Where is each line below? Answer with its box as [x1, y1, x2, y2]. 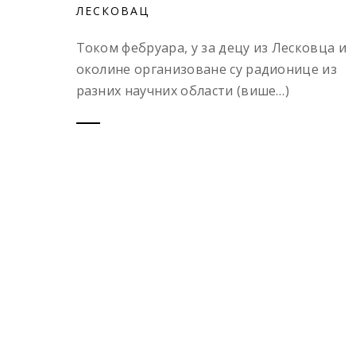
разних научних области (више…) [75, 82, 290, 100]
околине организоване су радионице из [75, 60, 338, 79]
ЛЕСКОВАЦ [75, 3, 149, 19]
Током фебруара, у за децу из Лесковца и [75, 39, 346, 57]
